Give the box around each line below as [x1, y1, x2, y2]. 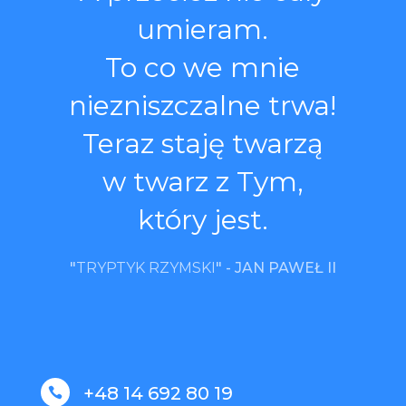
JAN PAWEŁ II [234, 258, 336, 276]
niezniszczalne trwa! [69, 88, 337, 122]
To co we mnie [105, 50, 301, 84]
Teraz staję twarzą [82, 126, 324, 160]
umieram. [137, 12, 269, 46]
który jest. [137, 202, 268, 237]
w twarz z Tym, [101, 164, 304, 198]
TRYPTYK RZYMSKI [75, 258, 216, 276]
